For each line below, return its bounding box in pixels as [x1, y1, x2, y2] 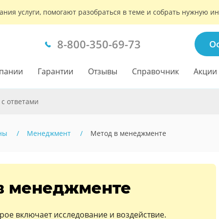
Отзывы [88, 66, 117, 77]
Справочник [132, 66, 179, 77]
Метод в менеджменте [90, 129, 166, 138]
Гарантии [38, 66, 73, 77]
